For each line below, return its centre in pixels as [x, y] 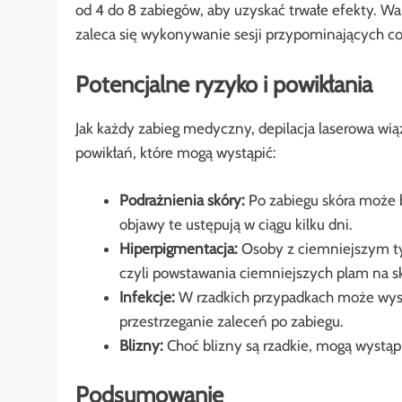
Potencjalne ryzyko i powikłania [224, 83]
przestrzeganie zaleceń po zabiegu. [231, 321]
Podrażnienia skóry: [182, 200]
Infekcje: [147, 297]
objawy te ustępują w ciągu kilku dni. [236, 224]
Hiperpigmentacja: [178, 248]
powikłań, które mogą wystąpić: [176, 153]
